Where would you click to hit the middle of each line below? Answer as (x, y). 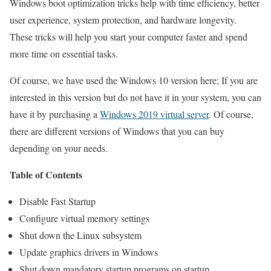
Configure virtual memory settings (84, 218)
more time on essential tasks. (64, 54)
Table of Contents (46, 175)
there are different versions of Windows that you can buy (117, 131)
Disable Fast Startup (57, 201)
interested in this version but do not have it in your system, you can (135, 97)
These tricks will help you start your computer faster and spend (129, 37)
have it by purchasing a (55, 114)
